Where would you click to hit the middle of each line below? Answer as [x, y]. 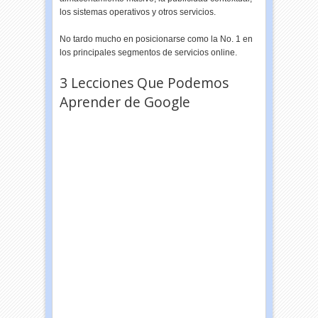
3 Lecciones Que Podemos [144, 83]
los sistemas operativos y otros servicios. [138, 12]
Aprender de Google [125, 102]
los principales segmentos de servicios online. [149, 53]
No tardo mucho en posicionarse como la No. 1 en [157, 39]
